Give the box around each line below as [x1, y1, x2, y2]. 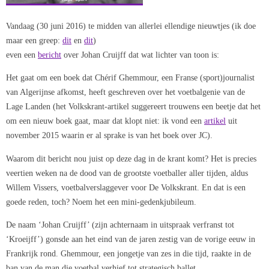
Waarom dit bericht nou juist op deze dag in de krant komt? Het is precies [6, 153, 256, 163]
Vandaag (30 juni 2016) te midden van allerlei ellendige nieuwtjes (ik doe [6, 20, 256, 31]
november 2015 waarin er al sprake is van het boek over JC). [6, 130, 213, 141]
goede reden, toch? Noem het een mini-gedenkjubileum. [6, 196, 196, 207]
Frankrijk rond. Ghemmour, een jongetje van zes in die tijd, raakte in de [6, 248, 251, 258]
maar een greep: [6, 35, 62, 45]
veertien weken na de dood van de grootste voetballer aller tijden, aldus [6, 168, 248, 178]
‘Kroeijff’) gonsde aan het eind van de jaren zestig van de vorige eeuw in [6, 234, 255, 244]
